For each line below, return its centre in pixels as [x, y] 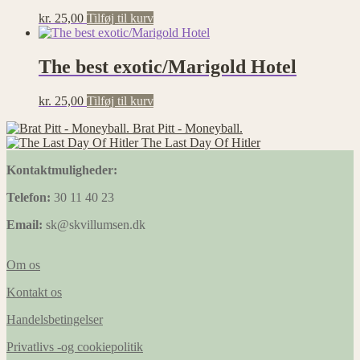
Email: [25, 224]
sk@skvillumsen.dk [94, 224]
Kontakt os [34, 292]
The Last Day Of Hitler [201, 142]
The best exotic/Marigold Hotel [168, 66]
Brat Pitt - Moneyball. [188, 128]
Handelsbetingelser [55, 319]
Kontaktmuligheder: [62, 170]
